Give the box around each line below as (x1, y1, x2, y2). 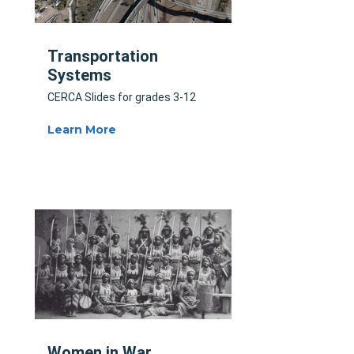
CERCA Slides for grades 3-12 (47, 90, 196, 104)
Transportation (47, 46, 158, 66)
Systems (47, 65, 111, 85)
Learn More (47, 122, 116, 137)
